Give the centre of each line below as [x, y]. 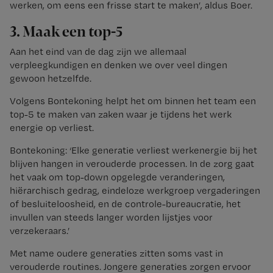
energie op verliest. [52, 128]
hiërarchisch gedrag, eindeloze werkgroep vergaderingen [135, 191]
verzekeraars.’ [40, 231]
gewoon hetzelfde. [51, 79]
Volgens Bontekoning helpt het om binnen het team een [133, 101]
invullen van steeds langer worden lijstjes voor [111, 218]
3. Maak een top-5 [66, 33]
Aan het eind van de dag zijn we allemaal [98, 52]
